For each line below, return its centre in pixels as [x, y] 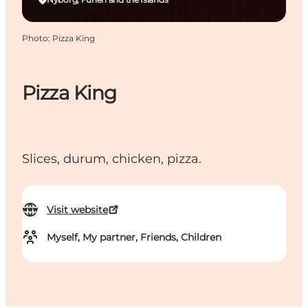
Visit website [77, 210]
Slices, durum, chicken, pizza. [112, 159]
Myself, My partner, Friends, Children [134, 238]
